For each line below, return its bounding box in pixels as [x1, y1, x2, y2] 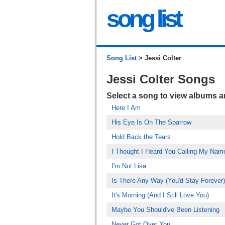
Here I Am [111, 104, 141, 111]
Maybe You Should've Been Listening [111, 206, 219, 213]
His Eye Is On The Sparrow [111, 119, 191, 126]
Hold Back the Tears [111, 133, 171, 141]
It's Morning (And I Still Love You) [111, 191, 209, 199]
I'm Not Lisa [111, 162, 146, 170]
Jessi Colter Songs [106, 72, 215, 86]
